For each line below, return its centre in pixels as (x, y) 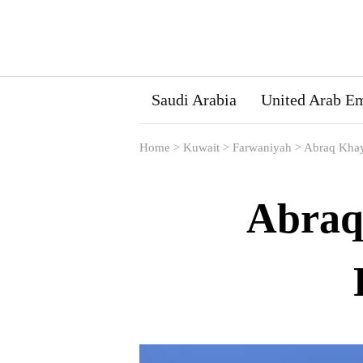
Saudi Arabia (194, 100)
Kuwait (201, 147)
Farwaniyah (262, 147)
